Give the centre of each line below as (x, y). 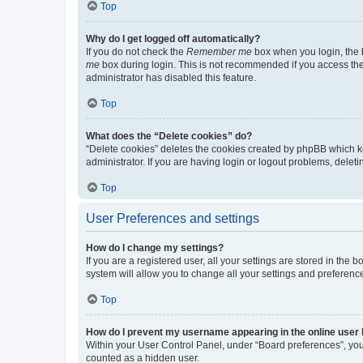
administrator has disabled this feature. (171, 77)
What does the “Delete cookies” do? (169, 136)
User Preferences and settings (173, 218)
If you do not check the (136, 51)
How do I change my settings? (155, 248)
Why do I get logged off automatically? (173, 38)
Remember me (219, 51)
